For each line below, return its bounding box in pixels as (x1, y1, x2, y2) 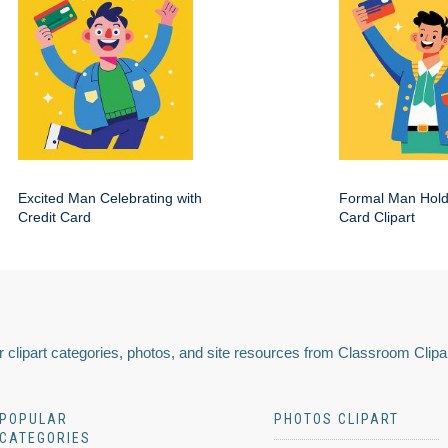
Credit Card (18, 208, 91, 225)
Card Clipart (339, 208, 415, 225)
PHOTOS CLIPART (274, 410, 399, 427)
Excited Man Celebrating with (18, 189, 202, 206)
